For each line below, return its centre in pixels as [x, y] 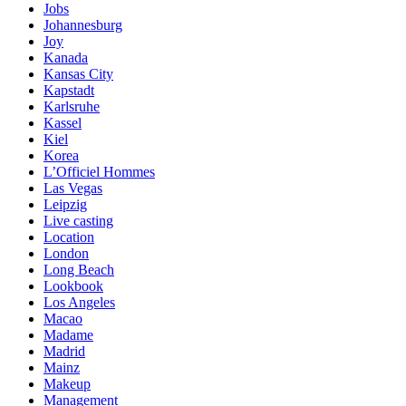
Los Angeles [79, 302]
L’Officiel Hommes [99, 171]
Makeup [67, 383]
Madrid [64, 351]
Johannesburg [83, 24]
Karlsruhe [72, 106]
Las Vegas [73, 188]
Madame [68, 334]
